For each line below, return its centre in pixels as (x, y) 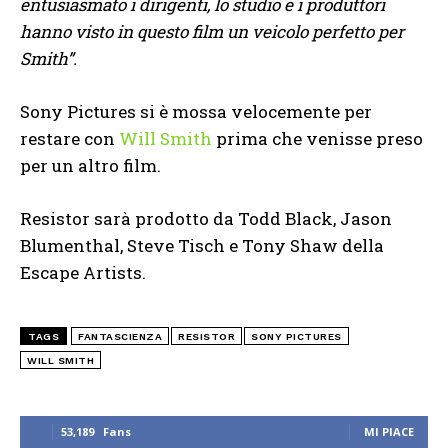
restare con (69, 138)
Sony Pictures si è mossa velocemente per (196, 111)
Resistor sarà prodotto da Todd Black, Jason (206, 218)
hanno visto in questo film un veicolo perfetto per (212, 31)
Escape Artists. (83, 272)
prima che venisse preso (317, 138)
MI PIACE (389, 431)
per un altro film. (90, 165)
